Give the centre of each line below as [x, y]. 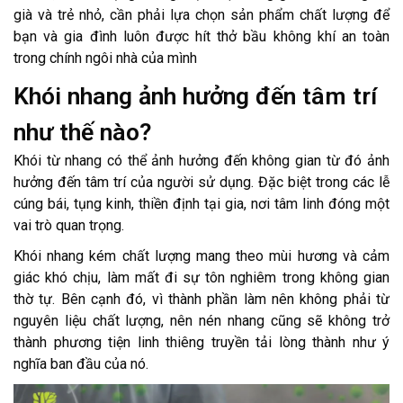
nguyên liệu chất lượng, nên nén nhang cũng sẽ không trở [201, 320]
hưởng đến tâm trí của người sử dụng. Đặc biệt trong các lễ [201, 182]
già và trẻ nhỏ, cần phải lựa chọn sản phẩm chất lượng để [201, 14]
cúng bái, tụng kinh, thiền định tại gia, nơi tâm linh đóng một [201, 203]
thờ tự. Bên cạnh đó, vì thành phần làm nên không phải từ [201, 299]
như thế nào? [82, 132]
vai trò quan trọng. [69, 225]
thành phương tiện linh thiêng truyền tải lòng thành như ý [201, 342]
